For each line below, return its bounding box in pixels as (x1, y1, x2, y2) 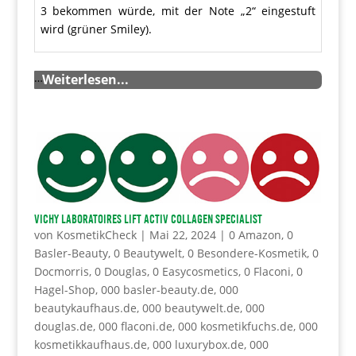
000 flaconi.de (98, 319, 172, 335)
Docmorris (33, 264, 89, 280)
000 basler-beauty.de (100, 282, 214, 298)
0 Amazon (228, 227, 281, 243)
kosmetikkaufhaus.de (33, 337, 147, 353)
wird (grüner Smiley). (40, 21, 152, 37)
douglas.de (33, 319, 93, 335)
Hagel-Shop (33, 282, 95, 298)
